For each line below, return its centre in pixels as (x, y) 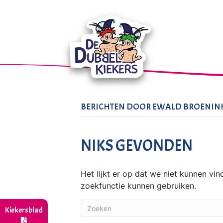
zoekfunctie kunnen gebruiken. (138, 186)
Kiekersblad (24, 210)
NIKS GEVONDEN (137, 146)
